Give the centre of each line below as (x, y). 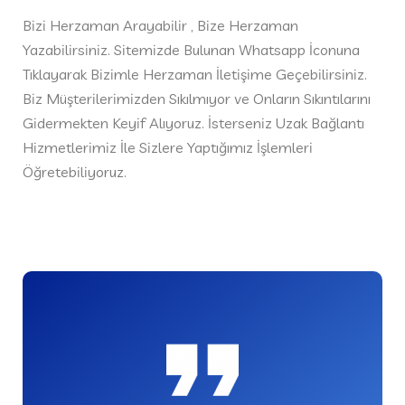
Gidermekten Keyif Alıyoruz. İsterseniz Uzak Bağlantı (193, 123)
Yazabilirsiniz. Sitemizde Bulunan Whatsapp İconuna (191, 50)
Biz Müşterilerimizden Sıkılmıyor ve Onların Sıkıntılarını (197, 99)
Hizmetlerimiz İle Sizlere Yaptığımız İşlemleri (168, 147)
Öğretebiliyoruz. (75, 172)
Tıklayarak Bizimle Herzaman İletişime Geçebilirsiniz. (195, 74)
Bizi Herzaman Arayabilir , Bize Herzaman (160, 25)
